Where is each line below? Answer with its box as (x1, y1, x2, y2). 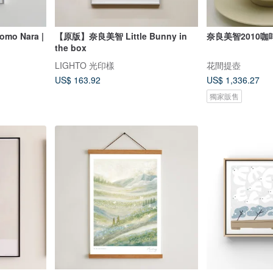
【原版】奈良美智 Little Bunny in (54, 29, 187, 42)
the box (54, 41, 87, 54)
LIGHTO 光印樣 (54, 58, 115, 71)
